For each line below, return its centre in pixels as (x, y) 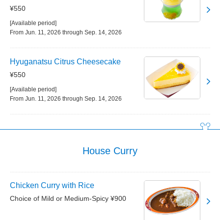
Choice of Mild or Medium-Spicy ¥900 (68, 198)
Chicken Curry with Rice (52, 185)
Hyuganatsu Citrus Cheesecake (65, 62)
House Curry (110, 151)
